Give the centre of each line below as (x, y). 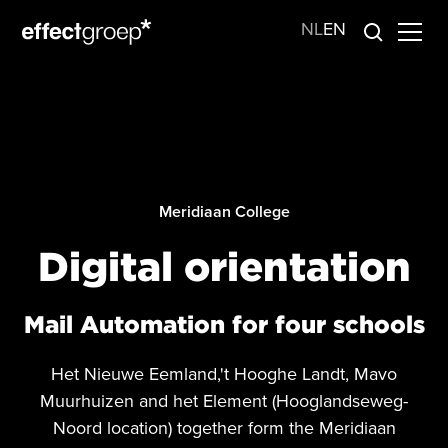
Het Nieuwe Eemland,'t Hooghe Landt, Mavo (224, 374)
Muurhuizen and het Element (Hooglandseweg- (224, 401)
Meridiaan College (224, 211)
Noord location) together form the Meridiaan (224, 428)
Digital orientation (224, 265)
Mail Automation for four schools (224, 324)
